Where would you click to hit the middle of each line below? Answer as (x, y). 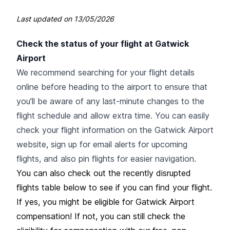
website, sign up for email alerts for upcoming (102, 144)
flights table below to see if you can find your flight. (114, 187)
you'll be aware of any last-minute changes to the (110, 101)
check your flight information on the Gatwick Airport (115, 130)
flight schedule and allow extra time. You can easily (113, 115)
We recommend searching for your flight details (106, 72)
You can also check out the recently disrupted (104, 173)
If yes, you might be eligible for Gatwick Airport (106, 202)
